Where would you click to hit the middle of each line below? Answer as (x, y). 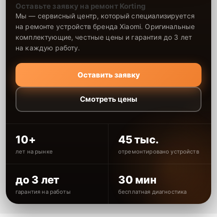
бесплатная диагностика (153, 192)
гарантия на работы (43, 192)
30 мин (137, 179)
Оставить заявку (108, 75)
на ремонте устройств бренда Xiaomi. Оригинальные (105, 26)
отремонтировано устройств (159, 151)
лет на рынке (34, 151)
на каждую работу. (48, 47)
